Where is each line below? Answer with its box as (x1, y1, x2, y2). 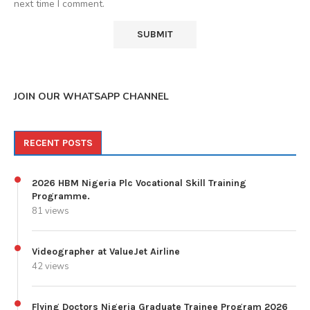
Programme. (32, 190, 90, 202)
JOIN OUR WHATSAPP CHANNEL (14, 89, 169, 103)
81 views (32, 204, 69, 217)
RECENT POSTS (24, 136, 93, 149)
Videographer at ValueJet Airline (32, 245, 180, 257)
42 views (32, 259, 69, 273)
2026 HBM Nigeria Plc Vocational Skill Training (32, 176, 246, 189)
